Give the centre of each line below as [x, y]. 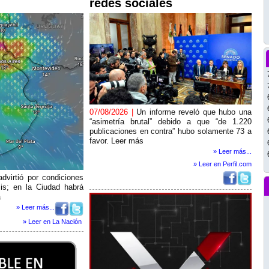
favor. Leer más [116, 141]
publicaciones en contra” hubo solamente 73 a [171, 131]
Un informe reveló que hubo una [194, 112]
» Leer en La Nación [52, 222]
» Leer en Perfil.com [222, 164]
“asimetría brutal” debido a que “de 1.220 [171, 122]
